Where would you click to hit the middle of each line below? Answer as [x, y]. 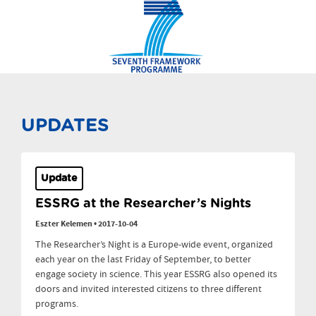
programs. [58, 304]
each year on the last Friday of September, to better [143, 260]
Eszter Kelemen [64, 224]
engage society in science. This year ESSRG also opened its [156, 275]
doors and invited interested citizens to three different [148, 290]
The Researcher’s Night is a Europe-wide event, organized [154, 245]
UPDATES [65, 126]
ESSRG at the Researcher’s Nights [143, 204]
